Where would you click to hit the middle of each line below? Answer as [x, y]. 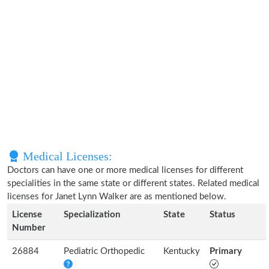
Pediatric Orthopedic [104, 251]
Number [29, 228]
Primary [226, 251]
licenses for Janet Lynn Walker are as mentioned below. [117, 197]
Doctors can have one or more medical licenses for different [125, 170]
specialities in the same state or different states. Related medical [133, 183]
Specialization [92, 215]
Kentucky [182, 251]
